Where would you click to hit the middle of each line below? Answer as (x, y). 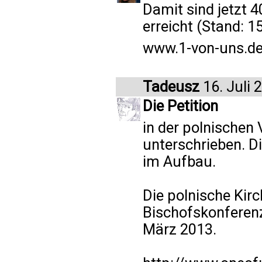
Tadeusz (171, 86)
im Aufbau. (179, 161)
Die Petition (180, 106)
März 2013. (180, 229)
